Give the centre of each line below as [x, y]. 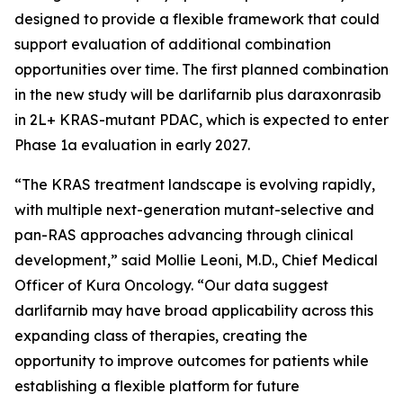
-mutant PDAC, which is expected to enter [244, 120]
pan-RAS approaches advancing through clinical [184, 235]
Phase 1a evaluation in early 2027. [132, 145]
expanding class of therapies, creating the [161, 336]
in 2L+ [37, 120]
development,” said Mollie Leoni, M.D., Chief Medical [196, 260]
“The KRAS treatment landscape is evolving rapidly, [195, 184]
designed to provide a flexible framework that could [197, 19]
